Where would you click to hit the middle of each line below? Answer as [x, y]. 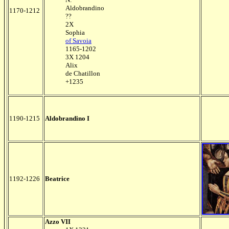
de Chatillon [83, 73]
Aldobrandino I [67, 118]
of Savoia [78, 41]
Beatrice [57, 179]
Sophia [75, 32]
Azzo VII [58, 222]
